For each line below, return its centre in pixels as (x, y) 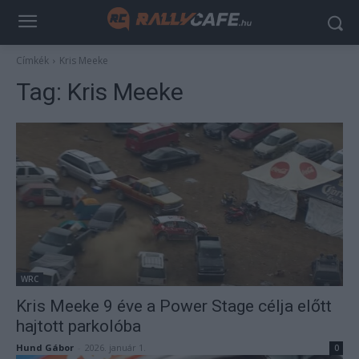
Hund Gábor (45, 347)
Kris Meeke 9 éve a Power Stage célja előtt (174, 306)
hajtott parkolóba (79, 326)
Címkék (32, 61)
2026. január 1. (115, 347)
